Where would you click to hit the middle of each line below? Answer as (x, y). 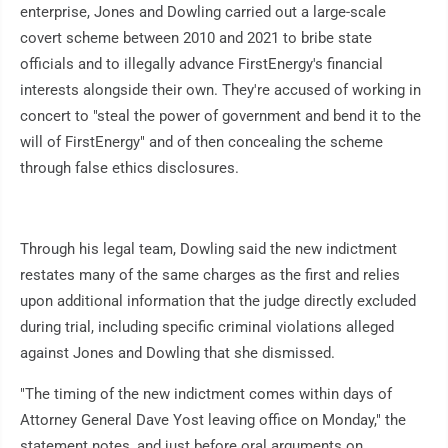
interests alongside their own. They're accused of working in (220, 90)
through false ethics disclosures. (129, 168)
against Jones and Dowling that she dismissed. (177, 353)
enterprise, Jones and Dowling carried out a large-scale (203, 12)
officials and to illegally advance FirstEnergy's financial (201, 64)
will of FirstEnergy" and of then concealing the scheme (201, 142)
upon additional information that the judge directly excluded (218, 301)
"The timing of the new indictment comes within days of (206, 394)
